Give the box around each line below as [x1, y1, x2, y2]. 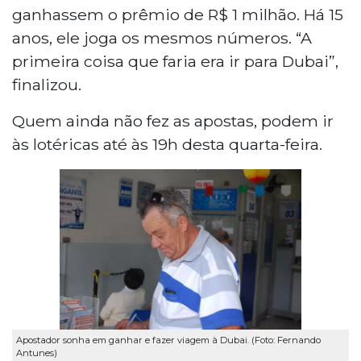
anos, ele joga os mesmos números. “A [12, 27, 312, 48]
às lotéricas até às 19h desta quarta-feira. [12, 134, 322, 154]
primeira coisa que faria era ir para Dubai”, [12, 51, 338, 71]
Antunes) [16, 347, 57, 359]
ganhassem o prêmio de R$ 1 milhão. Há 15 [12, 4, 343, 24]
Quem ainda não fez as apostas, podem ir [12, 110, 334, 131]
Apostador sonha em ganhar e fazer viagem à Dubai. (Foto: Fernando [16, 334, 321, 346]
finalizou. [12, 74, 81, 94]
